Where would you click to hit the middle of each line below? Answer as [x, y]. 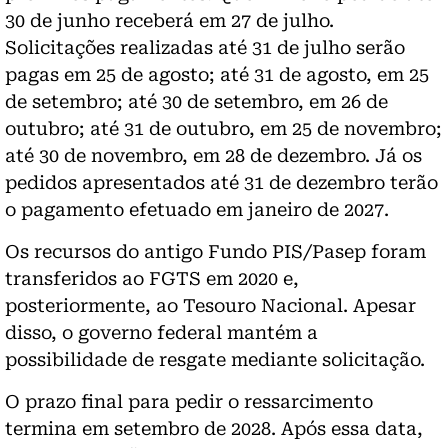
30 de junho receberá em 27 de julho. [169, 20]
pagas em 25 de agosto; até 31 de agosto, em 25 [217, 74]
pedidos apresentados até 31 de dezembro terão [221, 182]
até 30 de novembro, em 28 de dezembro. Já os [213, 155]
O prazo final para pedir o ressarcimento [189, 401]
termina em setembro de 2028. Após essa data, [214, 428]
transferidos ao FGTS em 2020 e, [152, 278]
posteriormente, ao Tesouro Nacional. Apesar [210, 305]
